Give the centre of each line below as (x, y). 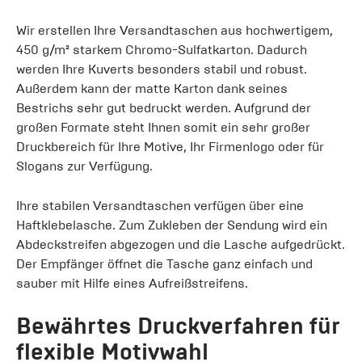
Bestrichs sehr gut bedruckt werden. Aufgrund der (164, 107)
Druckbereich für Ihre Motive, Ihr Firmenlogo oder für (170, 146)
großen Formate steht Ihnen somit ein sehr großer (163, 127)
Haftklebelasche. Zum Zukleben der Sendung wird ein (172, 225)
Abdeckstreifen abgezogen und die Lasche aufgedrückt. (181, 244)
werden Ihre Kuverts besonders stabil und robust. (162, 69)
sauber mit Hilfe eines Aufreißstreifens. (132, 283)
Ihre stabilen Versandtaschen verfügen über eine (160, 205)
